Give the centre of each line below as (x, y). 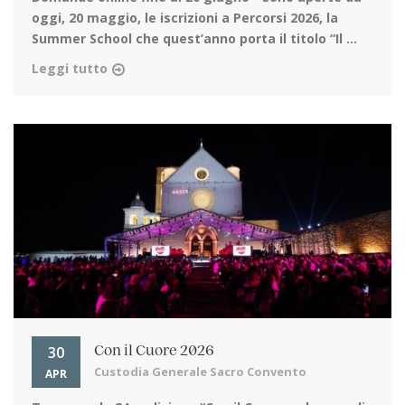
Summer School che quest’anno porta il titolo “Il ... (194, 39)
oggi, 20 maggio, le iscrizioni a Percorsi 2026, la (185, 18)
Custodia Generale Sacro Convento (200, 372)
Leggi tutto (70, 69)
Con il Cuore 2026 (154, 351)
